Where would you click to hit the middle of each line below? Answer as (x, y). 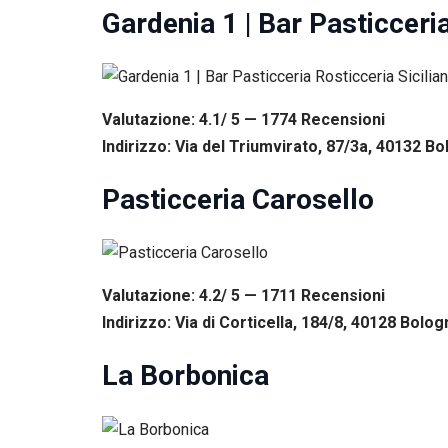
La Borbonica (185, 376)
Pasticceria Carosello (238, 199)
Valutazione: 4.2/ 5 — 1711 (201, 296)
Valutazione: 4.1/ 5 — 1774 (201, 119)
